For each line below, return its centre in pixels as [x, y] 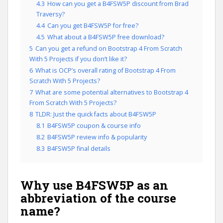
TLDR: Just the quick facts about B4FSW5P [96, 114]
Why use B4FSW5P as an [94, 185]
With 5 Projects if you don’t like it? [78, 59]
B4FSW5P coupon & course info [94, 126]
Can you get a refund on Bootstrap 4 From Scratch [109, 49]
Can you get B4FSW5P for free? [93, 26]
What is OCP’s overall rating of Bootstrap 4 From [106, 70]
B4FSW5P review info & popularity [97, 137]
